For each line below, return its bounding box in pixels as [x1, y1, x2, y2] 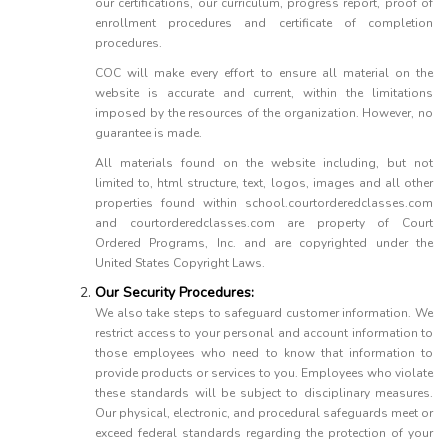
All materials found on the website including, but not [95, 155, 433, 171]
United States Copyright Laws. [95, 255, 268, 271]
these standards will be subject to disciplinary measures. [95, 385, 433, 401]
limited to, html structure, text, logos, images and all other [95, 175, 433, 191]
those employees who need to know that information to [95, 345, 433, 361]
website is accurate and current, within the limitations [95, 85, 433, 101]
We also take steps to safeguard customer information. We [95, 305, 433, 321]
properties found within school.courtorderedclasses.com [95, 195, 433, 211]
